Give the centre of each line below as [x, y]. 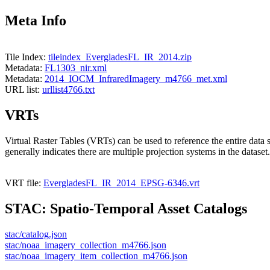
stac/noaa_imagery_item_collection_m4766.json [96, 256]
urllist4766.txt [68, 90]
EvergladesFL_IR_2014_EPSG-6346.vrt [121, 183]
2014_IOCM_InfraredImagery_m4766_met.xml [136, 79]
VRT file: [24, 183]
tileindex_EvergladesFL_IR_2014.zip [120, 57]
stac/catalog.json [36, 234]
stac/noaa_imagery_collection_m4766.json [86, 245]
